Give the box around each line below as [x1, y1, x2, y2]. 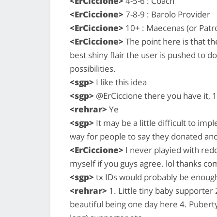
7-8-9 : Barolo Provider [124, 8, 210, 20]
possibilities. [70, 62, 116, 74]
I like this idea [94, 76, 147, 88]
